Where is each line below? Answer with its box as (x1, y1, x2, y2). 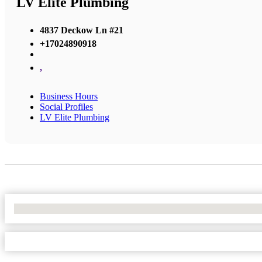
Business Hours (40, 91, 98, 101)
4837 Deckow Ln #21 (40, 25, 123, 35)
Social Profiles (40, 101, 93, 112)
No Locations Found (14, 203, 91, 213)
